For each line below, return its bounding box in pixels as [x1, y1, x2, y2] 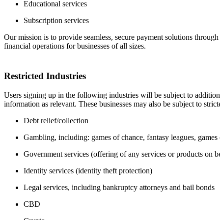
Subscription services [24, 16, 89, 25]
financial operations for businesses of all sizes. [4, 42, 146, 51]
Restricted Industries [4, 71, 86, 82]
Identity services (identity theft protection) [24, 166, 152, 175]
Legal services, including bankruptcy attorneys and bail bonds [24, 183, 215, 192]
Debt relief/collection [24, 116, 88, 125]
